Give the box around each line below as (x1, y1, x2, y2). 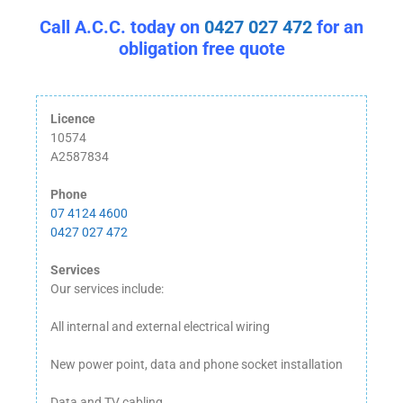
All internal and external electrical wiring (50, 319, 270, 335)
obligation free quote (118, 38, 285, 60)
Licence (50, 112, 95, 127)
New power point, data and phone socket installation (50, 357, 343, 372)
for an (312, 16, 363, 39)
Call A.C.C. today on (40, 16, 204, 39)
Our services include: (50, 282, 164, 297)
